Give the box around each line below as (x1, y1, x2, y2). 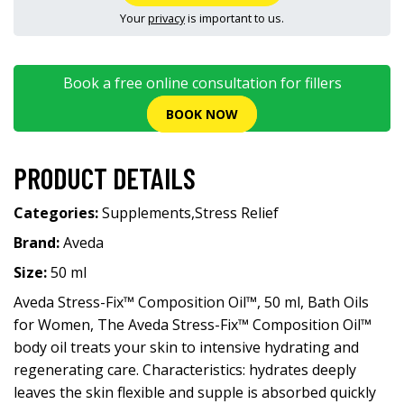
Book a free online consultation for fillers (62, 73, 342, 93)
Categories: (14, 203, 102, 223)
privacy (148, 10, 185, 26)
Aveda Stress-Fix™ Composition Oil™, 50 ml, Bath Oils (14, 292, 369, 312)
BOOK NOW (166, 106, 238, 124)
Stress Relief (195, 203, 279, 223)
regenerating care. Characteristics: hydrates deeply (14, 360, 356, 380)
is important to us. (185, 10, 284, 26)
